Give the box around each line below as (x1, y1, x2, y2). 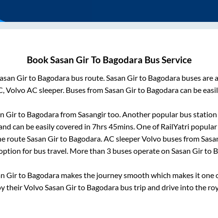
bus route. (69, 73, 106, 83)
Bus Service (142, 54, 192, 66)
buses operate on (111, 146, 171, 156)
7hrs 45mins (92, 122, 133, 131)
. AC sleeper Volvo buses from (100, 134, 201, 144)
